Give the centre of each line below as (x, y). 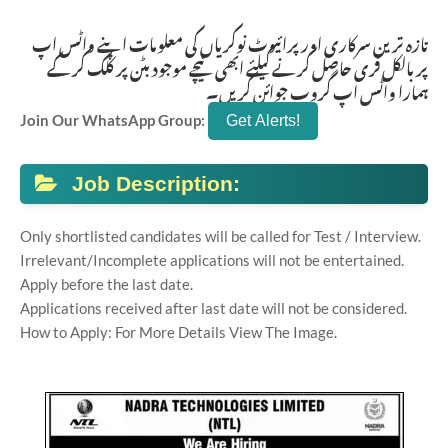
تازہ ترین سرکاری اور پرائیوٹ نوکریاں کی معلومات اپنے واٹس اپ (230, 42)
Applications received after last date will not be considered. (213, 308)
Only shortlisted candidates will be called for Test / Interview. (220, 236)
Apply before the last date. (106, 284)
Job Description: (159, 183)
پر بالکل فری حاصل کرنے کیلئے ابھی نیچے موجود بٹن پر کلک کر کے (237, 66)
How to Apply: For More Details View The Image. (178, 332)
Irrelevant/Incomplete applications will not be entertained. (212, 260)
